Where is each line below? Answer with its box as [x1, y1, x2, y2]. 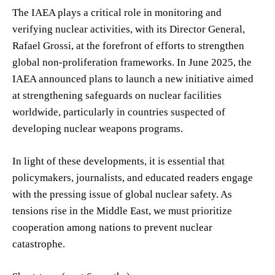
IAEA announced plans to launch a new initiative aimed [12, 72, 254, 85]
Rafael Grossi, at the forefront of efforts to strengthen [12, 39, 244, 52]
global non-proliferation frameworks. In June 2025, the [12, 56, 252, 68]
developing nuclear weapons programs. [12, 122, 183, 134]
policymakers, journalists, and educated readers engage [12, 171, 253, 184]
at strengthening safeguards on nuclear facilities [12, 89, 222, 101]
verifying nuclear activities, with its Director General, [12, 23, 245, 35]
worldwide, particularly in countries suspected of [12, 106, 225, 118]
